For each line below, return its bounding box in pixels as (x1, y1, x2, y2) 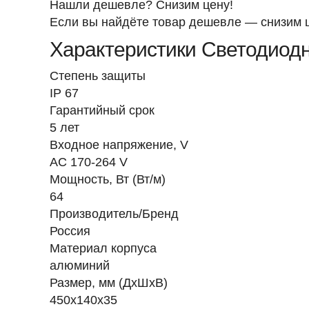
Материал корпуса (50, 241, 157, 255)
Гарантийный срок (50, 103, 154, 117)
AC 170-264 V (50, 155, 128, 169)
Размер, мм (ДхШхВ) (50, 276, 168, 290)
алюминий (50, 259, 110, 272)
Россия (50, 224, 90, 238)
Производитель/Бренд (50, 207, 179, 221)
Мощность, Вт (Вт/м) (50, 172, 166, 186)
